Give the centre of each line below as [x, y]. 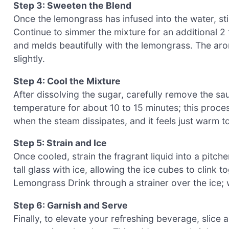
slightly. [29, 58]
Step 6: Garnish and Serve [71, 205]
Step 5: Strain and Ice [60, 143]
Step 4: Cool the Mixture [67, 81]
